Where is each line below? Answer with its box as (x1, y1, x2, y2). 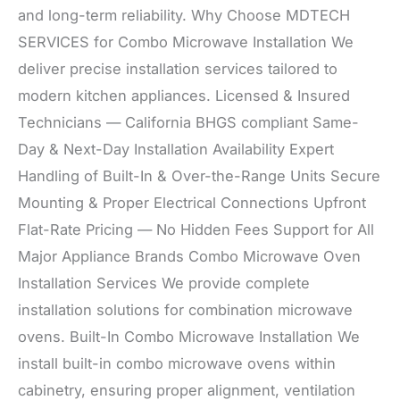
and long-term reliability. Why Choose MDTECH (18, 5, 350, 24)
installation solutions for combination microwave (18, 300, 353, 319)
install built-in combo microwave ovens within (18, 354, 336, 372)
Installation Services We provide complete (18, 273, 310, 292)
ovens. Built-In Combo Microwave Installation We (18, 327, 360, 346)
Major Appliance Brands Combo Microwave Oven (18, 246, 361, 265)
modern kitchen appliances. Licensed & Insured (18, 86, 350, 104)
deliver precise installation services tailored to (18, 59, 337, 78)
